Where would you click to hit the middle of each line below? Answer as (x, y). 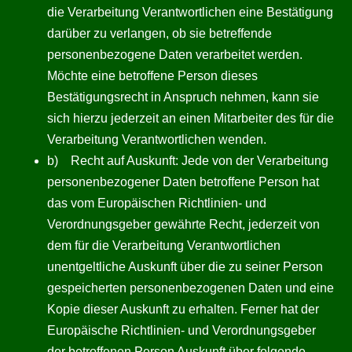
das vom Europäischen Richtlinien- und (157, 203)
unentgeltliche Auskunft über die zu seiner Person (185, 267)
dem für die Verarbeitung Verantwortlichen (164, 246)
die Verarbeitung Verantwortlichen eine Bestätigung (190, 12)
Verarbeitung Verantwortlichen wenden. (157, 139)
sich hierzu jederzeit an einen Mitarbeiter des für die (191, 118)
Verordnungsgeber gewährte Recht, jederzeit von (183, 224)
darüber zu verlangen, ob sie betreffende (159, 33)
